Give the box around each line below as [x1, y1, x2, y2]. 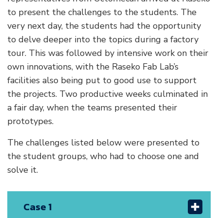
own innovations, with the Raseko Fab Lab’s [7, 61, 179, 73]
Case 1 [23, 200, 52, 215]
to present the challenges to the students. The [7, 6, 197, 18]
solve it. [7, 164, 38, 176]
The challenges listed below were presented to [7, 137, 200, 149]
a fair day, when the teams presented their [7, 102, 177, 114]
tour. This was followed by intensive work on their [7, 47, 208, 59]
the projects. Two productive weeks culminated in [7, 88, 208, 100]
